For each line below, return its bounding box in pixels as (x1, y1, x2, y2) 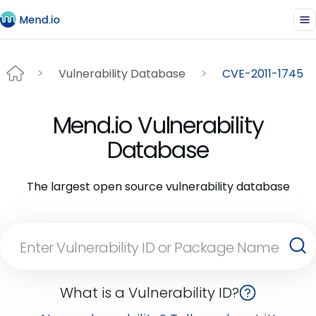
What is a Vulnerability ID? (60, 283, 239, 303)
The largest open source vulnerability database (26, 178, 290, 195)
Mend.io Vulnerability (52, 109, 264, 141)
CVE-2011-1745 (222, 65, 303, 82)
